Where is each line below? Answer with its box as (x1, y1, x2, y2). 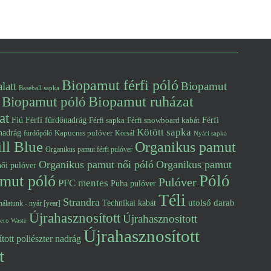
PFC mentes (58, 177, 108, 189)
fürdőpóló (24, 129, 52, 137)
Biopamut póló (2, 94, 86, 109)
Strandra (63, 196, 100, 208)
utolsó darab (188, 197, 235, 207)
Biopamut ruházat (88, 94, 194, 109)
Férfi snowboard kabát (127, 116, 200, 125)
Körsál (115, 129, 134, 137)
